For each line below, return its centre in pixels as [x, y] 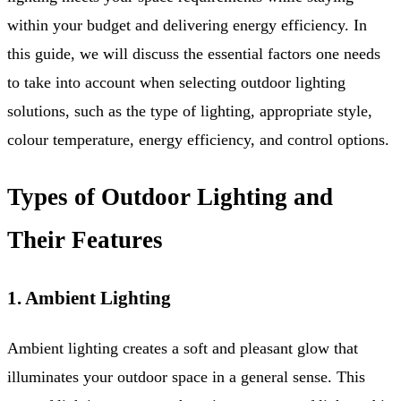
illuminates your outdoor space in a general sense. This [186, 376]
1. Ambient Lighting [89, 298]
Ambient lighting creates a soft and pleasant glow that [183, 348]
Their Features [85, 240]
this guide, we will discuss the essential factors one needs [194, 54]
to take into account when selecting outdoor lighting [176, 83]
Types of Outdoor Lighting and [170, 197]
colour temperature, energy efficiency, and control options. [198, 140]
